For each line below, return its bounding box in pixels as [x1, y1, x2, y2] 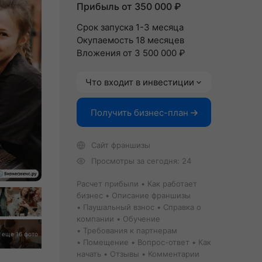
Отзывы [110, 249, 139, 258]
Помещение [83, 237, 129, 247]
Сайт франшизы [91, 140, 150, 150]
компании [77, 214, 114, 223]
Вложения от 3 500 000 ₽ [77, 47, 185, 58]
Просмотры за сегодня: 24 [91, 156, 191, 166]
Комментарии [148, 249, 199, 258]
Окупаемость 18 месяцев [77, 35, 184, 46]
